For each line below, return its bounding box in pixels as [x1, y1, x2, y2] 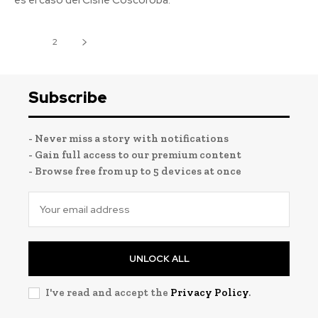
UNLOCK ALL [128, 253, 190, 265]
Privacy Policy [170, 286, 248, 300]
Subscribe [28, 87, 107, 109]
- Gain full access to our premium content [28, 148, 241, 162]
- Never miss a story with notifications [28, 132, 229, 146]
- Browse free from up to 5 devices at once [28, 165, 241, 178]
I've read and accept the [45, 286, 170, 300]
